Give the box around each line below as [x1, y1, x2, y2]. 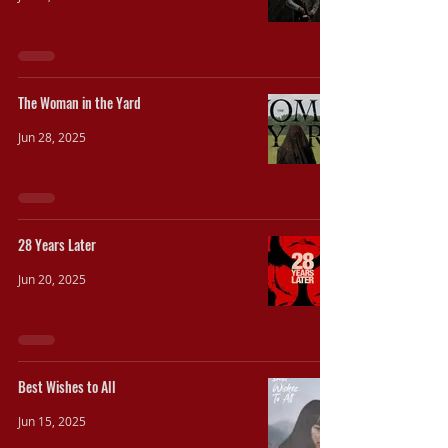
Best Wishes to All [18, 376, 116, 397]
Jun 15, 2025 [18, 413, 86, 429]
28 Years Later [18, 234, 96, 255]
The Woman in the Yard [18, 92, 141, 113]
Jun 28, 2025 [18, 129, 86, 145]
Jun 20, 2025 [18, 271, 86, 287]
